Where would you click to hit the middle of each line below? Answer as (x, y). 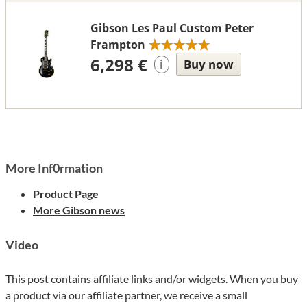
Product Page (66, 194)
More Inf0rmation (54, 168)
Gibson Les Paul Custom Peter (172, 28)
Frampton (118, 45)
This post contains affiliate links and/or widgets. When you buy (152, 279)
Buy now (208, 64)
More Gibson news (79, 210)
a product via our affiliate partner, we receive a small (126, 295)
